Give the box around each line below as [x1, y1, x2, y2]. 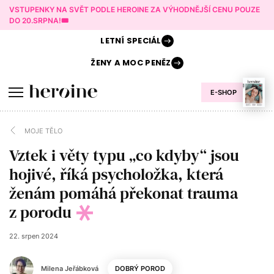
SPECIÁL [124, 35, 161, 46]
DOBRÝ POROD [115, 264, 165, 273]
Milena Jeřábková [41, 264, 98, 273]
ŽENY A [91, 57, 120, 68]
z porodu [9, 201, 75, 223]
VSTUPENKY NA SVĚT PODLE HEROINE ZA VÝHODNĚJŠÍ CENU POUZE [9, 5, 260, 14]
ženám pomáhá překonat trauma [9, 182, 238, 204]
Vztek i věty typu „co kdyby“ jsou [9, 144, 239, 166]
